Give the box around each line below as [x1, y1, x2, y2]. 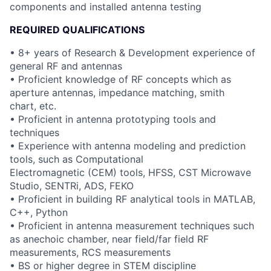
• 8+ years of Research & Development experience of [10, 47, 255, 59]
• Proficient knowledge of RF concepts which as [10, 73, 231, 85]
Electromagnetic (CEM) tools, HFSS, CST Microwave [10, 166, 251, 178]
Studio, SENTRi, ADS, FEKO [10, 180, 134, 192]
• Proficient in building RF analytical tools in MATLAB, [10, 193, 255, 205]
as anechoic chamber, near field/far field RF [10, 233, 209, 245]
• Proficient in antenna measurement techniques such [10, 220, 254, 232]
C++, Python [10, 206, 68, 218]
